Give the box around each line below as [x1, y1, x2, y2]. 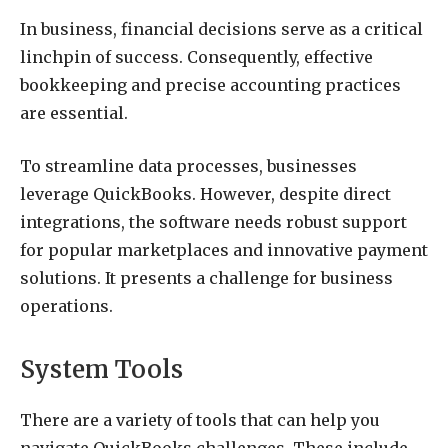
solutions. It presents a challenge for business [20, 267, 393, 288]
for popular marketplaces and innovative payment [20, 239, 428, 260]
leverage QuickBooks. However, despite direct [20, 183, 391, 204]
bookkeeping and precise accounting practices [20, 75, 401, 95]
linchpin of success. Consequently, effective [20, 47, 373, 67]
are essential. [20, 103, 128, 123]
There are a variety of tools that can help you [20, 410, 380, 431]
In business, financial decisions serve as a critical [20, 19, 423, 39]
